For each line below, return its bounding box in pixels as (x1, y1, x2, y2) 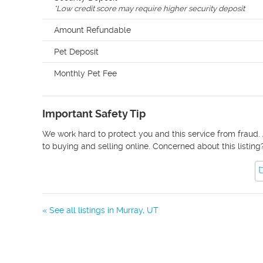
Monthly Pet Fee (54, 69, 117, 78)
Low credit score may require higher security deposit (56, 4, 245, 13)
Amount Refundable (54, 25, 131, 35)
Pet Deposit (54, 47, 99, 56)
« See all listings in (42, 205, 116, 215)
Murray (116, 205, 143, 215)
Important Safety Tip (42, 107, 146, 120)
